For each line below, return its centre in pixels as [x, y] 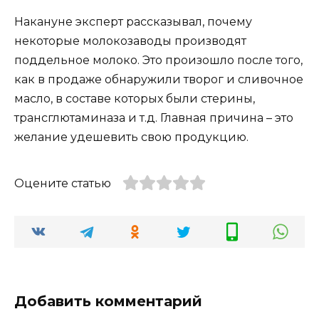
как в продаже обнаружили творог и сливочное [159, 80]
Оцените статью [63, 184]
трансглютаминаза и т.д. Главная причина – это [154, 118]
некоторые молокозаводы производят [130, 41]
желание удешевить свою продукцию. [131, 137]
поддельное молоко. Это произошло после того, [158, 61]
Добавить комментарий [108, 302]
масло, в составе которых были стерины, [135, 99]
